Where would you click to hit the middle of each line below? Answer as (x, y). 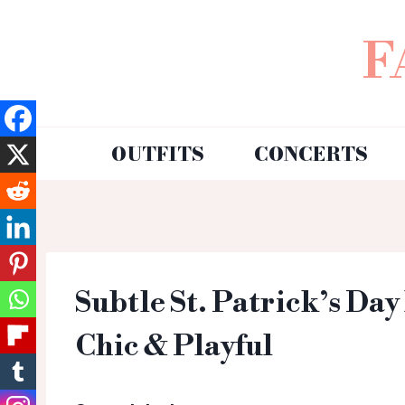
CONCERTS (311, 153)
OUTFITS (158, 153)
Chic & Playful (174, 347)
